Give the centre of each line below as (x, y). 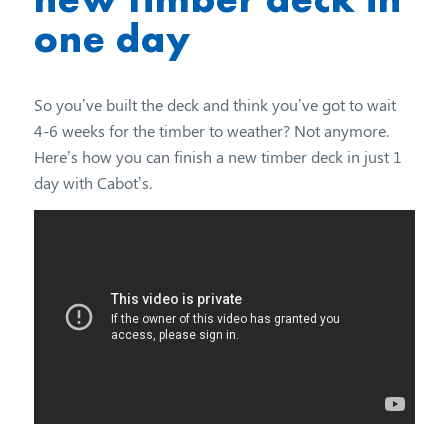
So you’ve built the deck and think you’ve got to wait (214, 105)
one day (112, 38)
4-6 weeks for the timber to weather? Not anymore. (211, 131)
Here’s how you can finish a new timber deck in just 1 (217, 157)
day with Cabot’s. (92, 183)
